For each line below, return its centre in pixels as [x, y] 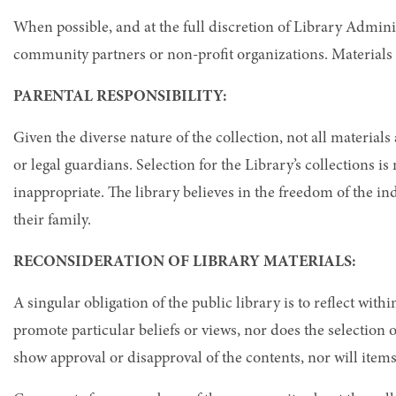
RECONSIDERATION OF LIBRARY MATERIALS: [185, 262]
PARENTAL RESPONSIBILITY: [120, 97]
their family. [52, 221]
